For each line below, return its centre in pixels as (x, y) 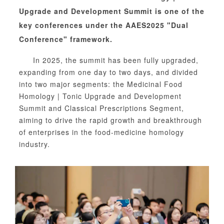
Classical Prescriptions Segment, (123, 108)
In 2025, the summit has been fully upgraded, (116, 60)
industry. (34, 144)
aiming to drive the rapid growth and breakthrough (110, 120)
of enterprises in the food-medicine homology (101, 132)
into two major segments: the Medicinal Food (101, 84)
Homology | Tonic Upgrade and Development (100, 96)
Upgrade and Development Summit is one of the (112, 11)
